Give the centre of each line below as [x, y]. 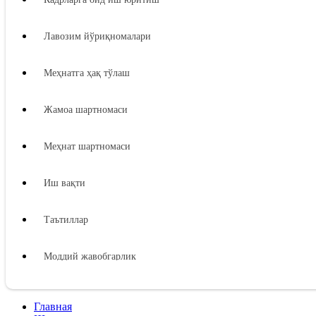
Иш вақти [65, 183]
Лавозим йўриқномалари [97, 36]
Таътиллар [66, 220]
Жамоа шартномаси [86, 110]
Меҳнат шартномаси [87, 146]
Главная [53, 306]
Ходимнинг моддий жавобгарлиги [117, 293]
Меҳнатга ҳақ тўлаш [87, 73]
